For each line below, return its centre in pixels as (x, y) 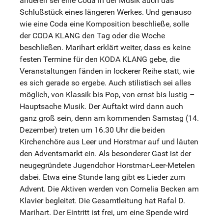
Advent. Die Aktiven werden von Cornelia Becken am (109, 189)
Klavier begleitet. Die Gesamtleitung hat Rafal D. (102, 200)
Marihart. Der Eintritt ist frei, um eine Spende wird (104, 212)
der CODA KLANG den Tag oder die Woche (92, 35)
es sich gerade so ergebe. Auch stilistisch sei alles (105, 82)
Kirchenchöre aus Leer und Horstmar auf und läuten (109, 141)
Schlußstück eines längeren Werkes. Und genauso (106, 12)
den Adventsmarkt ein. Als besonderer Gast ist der (105, 153)
